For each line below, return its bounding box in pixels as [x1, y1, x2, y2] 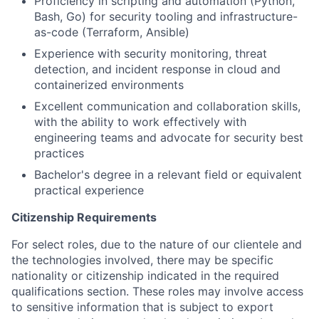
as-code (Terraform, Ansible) [34, 25, 189, 39]
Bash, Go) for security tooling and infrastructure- [34, 9, 298, 23]
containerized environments [34, 78, 184, 92]
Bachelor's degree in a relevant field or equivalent [34, 167, 302, 182]
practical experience [34, 183, 144, 197]
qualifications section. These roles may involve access [11, 284, 303, 298]
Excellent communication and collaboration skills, [34, 99, 300, 113]
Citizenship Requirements [11, 210, 157, 224]
